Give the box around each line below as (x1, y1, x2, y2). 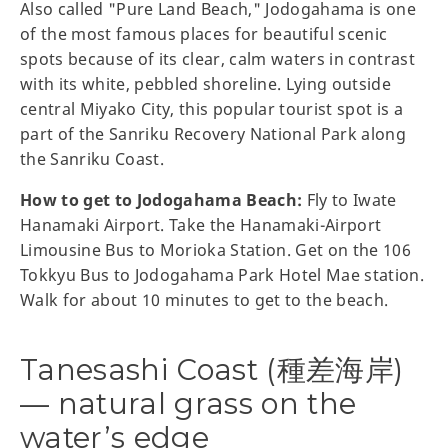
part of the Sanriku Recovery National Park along (20, 123, 407, 146)
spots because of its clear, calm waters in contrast (20, 48, 416, 71)
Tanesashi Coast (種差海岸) (20, 352, 404, 388)
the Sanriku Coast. (20, 148, 165, 171)
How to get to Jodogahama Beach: (20, 189, 303, 212)
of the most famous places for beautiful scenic (20, 23, 388, 46)
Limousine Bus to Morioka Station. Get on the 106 (20, 239, 412, 262)
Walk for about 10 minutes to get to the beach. (20, 289, 389, 312)
